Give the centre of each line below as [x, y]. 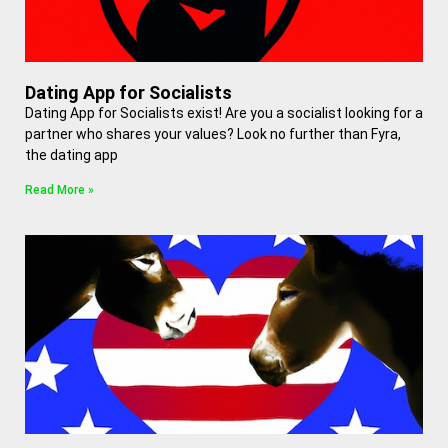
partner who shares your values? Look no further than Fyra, [213, 134]
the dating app [71, 155]
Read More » [59, 190]
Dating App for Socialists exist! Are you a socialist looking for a [224, 113]
